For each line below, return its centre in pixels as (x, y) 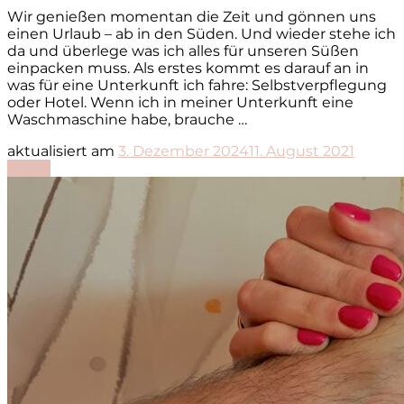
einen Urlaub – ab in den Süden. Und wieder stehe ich (202, 33)
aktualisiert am (63, 151)
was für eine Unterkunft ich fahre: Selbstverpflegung (197, 85)
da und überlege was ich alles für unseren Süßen (183, 50)
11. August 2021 (302, 151)
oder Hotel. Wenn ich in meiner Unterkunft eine (180, 102)
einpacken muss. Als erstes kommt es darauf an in (188, 68)
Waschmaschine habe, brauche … (127, 119)
